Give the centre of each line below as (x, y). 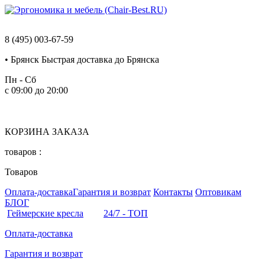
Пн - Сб (20, 80)
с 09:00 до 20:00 (36, 90)
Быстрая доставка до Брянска (99, 59)
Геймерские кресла (45, 213)
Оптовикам (218, 192)
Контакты (173, 192)
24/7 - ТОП (126, 213)
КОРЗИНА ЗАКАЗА (47, 132)
